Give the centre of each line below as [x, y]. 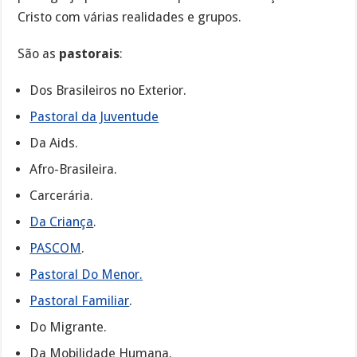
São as [39, 54]
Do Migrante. [69, 328]
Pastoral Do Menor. [86, 275]
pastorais [90, 54]
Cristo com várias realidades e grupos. [130, 17]
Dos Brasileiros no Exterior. [108, 91]
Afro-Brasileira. [74, 170]
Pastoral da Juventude [94, 117]
